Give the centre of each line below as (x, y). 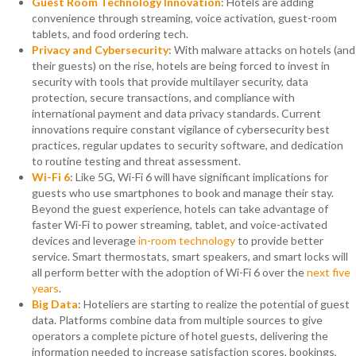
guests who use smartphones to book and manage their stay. (183, 193)
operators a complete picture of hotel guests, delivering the (180, 336)
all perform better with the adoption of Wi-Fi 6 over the (169, 273)
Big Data (55, 304)
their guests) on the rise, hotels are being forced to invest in (181, 66)
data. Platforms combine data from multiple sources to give (177, 320)
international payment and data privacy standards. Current (176, 114)
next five (329, 273)
